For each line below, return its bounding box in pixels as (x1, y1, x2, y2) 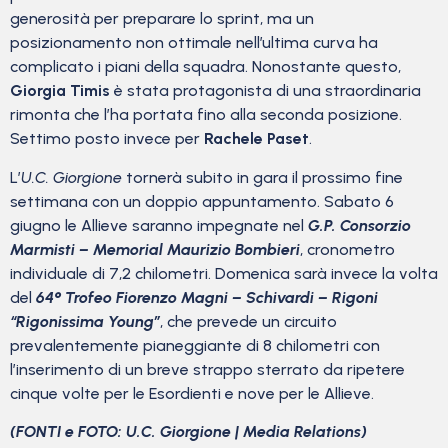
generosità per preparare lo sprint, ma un (10, 9, 314, 29)
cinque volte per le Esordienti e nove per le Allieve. (10, 383, 374, 403)
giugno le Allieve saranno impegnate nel (10, 215, 308, 235)
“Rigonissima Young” (10, 311, 160, 331)
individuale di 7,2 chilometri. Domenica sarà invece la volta (10, 263, 438, 283)
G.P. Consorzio (308, 215, 411, 235)
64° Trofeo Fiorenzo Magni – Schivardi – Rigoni (36, 287, 378, 307)
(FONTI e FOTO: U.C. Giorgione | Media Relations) (10, 421, 367, 441)
